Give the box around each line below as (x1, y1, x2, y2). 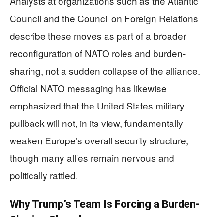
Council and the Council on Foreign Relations (10, 11, 198, 25)
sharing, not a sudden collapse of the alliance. (10, 63, 200, 77)
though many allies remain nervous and (10, 151, 174, 164)
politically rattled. (10, 168, 78, 182)
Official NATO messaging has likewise (10, 81, 167, 94)
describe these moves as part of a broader (10, 29, 186, 42)
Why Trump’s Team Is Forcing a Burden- (10, 198, 200, 210)
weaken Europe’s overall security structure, (10, 133, 188, 147)
